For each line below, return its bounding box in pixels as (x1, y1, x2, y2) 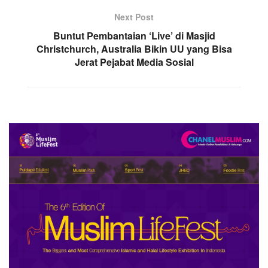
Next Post (114, 10, 154, 23)
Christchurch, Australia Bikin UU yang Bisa (36, 41, 232, 56)
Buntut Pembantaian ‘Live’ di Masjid (53, 28, 215, 42)
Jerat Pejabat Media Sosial (74, 54, 194, 69)
